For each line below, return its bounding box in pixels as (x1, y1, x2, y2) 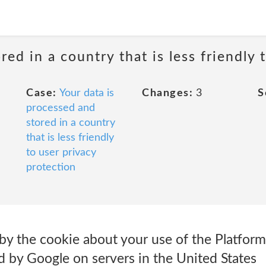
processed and (26, 103, 95, 113)
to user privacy (26, 147, 96, 158)
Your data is (59, 88, 114, 99)
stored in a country (26, 118, 115, 128)
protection (26, 162, 75, 173)
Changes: (142, 88, 193, 99)
